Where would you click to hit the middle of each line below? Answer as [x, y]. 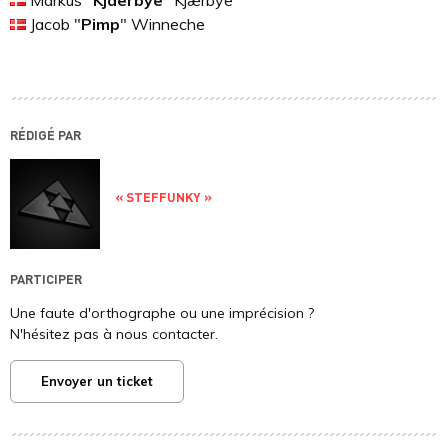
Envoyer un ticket [97, 381]
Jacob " [53, 24]
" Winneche [162, 24]
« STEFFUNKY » [163, 196]
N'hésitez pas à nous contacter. [114, 334]
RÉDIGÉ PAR [45, 135]
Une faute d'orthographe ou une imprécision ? [162, 313]
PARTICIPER [46, 279]
